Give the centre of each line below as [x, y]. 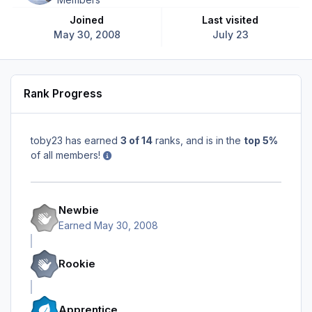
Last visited [233, 19]
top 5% [261, 140]
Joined [90, 19]
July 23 [230, 34]
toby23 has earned [76, 140]
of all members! [67, 155]
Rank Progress [63, 94]
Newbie [79, 210]
